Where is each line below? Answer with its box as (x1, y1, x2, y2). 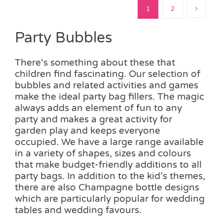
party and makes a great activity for (15, 113, 172, 125)
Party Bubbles (15, 28, 112, 47)
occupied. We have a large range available (15, 136, 204, 147)
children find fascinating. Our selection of (15, 68, 200, 79)
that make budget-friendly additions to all (15, 159, 202, 170)
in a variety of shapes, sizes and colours (15, 147, 191, 159)
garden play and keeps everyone (15, 125, 160, 136)
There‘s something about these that (15, 57, 175, 68)
